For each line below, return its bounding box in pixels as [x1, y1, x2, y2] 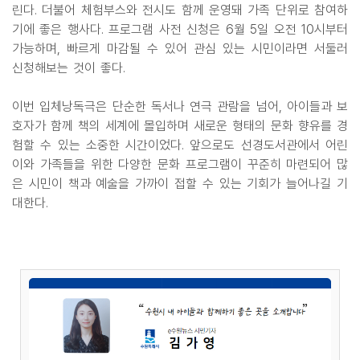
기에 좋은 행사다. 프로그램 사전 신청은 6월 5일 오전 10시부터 [12, 22, 348, 38]
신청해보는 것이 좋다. [12, 60, 125, 76]
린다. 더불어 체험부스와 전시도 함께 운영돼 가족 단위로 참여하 [12, 2, 348, 18]
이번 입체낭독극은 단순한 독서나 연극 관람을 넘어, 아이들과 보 [12, 99, 348, 115]
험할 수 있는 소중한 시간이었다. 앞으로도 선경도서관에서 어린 [12, 137, 348, 153]
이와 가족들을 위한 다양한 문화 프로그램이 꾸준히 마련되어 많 [12, 157, 348, 173]
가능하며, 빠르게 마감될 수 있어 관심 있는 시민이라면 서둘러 [12, 41, 348, 57]
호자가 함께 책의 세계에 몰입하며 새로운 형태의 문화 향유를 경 [12, 118, 348, 134]
